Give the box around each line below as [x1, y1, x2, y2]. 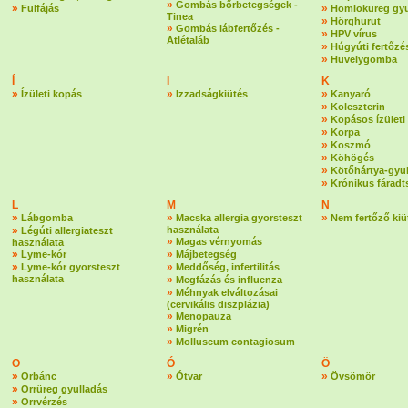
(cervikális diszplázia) [167, 299, 270, 310]
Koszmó [331, 139, 371, 150]
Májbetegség [176, 249, 237, 260]
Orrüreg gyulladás [21, 383, 107, 394]
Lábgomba [21, 212, 73, 223]
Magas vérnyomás [176, 236, 262, 247]
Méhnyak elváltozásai [176, 287, 278, 298]
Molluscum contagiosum [176, 336, 295, 347]
